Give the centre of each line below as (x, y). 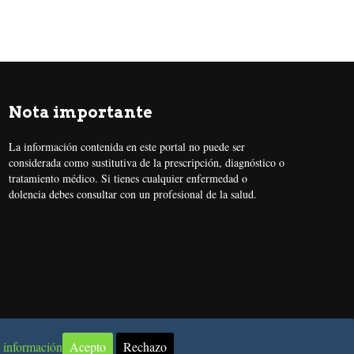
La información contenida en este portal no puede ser (127, 147)
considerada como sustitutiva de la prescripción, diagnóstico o (147, 162)
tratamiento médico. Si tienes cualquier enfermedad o (128, 178)
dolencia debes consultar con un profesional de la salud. (133, 194)
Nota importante (81, 112)
